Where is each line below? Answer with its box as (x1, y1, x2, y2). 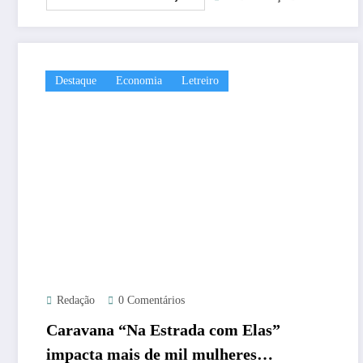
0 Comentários (118, 293, 185, 306)
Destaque (55, 74, 96, 87)
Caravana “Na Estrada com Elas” (46, 320, 280, 339)
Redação (57, 293, 95, 306)
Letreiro (181, 74, 219, 87)
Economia (116, 74, 162, 87)
